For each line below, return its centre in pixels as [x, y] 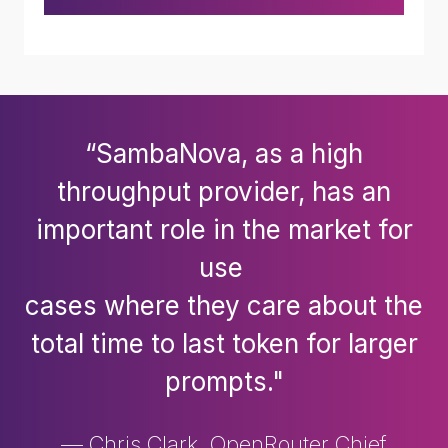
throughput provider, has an [224, 191]
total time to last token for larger [224, 343]
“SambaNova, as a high [224, 153]
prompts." [224, 381]
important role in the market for [224, 229]
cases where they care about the [224, 305]
